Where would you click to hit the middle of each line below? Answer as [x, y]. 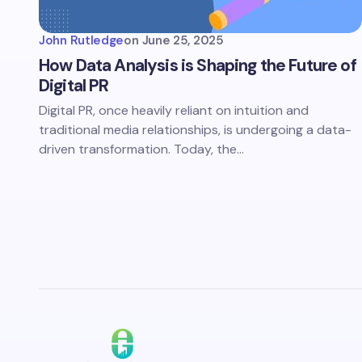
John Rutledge [82, 40]
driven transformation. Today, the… [141, 149]
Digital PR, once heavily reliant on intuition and [174, 110]
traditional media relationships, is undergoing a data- [195, 130]
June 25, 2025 [183, 40]
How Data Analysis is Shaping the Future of [198, 65]
